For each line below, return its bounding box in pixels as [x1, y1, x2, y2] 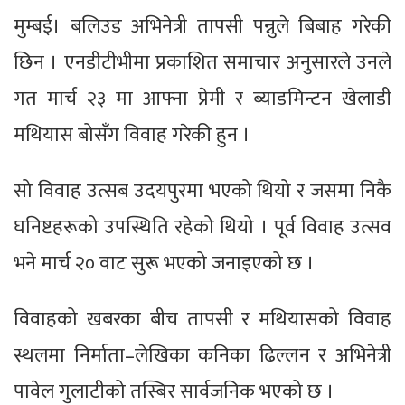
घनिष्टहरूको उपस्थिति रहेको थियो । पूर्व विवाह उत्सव [14, 210, 391, 244]
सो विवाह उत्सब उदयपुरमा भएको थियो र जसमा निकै [14, 174, 391, 208]
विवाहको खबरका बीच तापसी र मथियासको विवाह [14, 302, 391, 336]
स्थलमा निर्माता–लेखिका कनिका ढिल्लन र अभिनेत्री [14, 338, 391, 372]
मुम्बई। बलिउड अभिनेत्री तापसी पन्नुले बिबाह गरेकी [14, 9, 391, 43]
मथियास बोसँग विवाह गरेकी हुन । [14, 118, 250, 152]
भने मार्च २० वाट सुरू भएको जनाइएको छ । [14, 246, 315, 280]
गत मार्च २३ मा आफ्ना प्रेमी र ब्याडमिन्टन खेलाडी [14, 81, 391, 116]
